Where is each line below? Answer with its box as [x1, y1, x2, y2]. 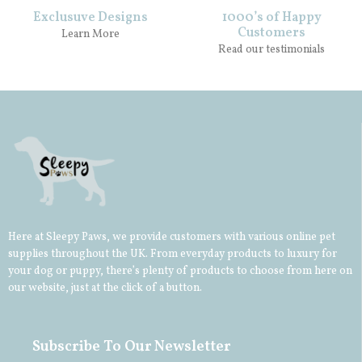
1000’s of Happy [221, 8, 322, 27]
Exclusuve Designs [33, 8, 148, 27]
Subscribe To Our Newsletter [32, 336, 230, 357]
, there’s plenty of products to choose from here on [100, 263, 352, 280]
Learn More [61, 26, 120, 42]
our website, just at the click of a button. [8, 280, 202, 297]
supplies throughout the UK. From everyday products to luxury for [8, 246, 337, 263]
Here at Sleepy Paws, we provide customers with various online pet [8, 229, 335, 246]
